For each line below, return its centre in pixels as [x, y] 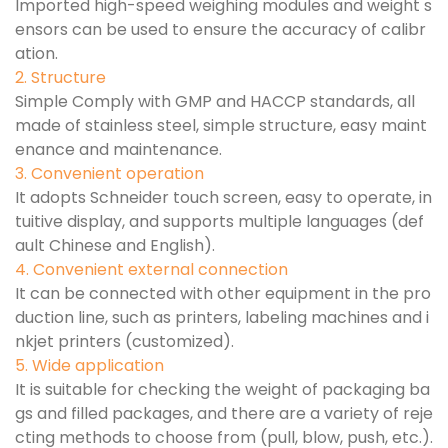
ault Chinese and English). [115, 245]
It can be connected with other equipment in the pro [223, 293]
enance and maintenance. [118, 149]
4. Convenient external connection [151, 269]
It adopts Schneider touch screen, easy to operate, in [223, 197]
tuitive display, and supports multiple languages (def [219, 221]
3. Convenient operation [109, 173]
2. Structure [60, 77]
